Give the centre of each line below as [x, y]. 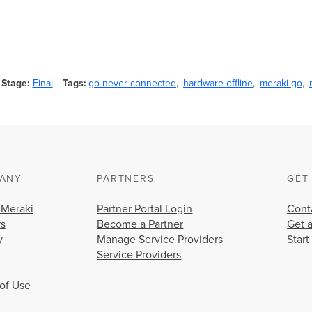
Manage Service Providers [160, 239]
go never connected [132, 83]
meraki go [281, 83]
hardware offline [218, 83]
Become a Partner [140, 224]
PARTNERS [126, 178]
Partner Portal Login [145, 209]
